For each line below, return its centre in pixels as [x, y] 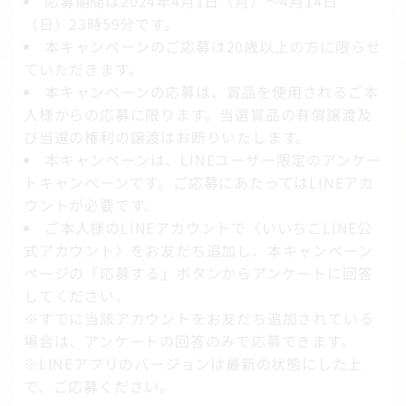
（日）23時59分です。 [101, 23]
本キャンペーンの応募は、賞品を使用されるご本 [212, 91]
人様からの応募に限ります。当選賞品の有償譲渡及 [198, 114]
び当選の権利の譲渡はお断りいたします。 [168, 136]
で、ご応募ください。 [99, 386]
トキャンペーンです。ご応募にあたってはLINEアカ [199, 182]
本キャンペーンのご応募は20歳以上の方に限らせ [213, 46]
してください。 [77, 295]
